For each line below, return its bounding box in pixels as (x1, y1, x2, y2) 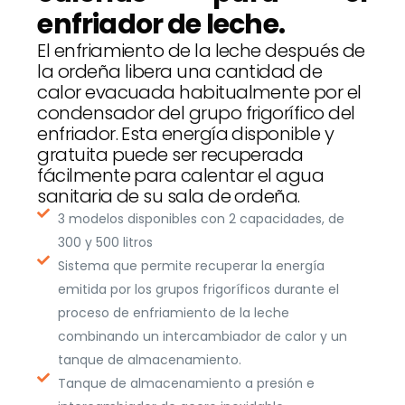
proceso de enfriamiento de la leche (57, 304, 289, 323)
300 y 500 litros (57, 233, 153, 252)
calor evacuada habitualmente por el (37, 80, 362, 106)
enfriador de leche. (37, 5, 286, 44)
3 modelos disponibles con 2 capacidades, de (57, 210, 344, 229)
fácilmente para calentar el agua (37, 163, 325, 189)
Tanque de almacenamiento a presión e (57, 374, 315, 393)
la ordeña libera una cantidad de (37, 59, 323, 85)
